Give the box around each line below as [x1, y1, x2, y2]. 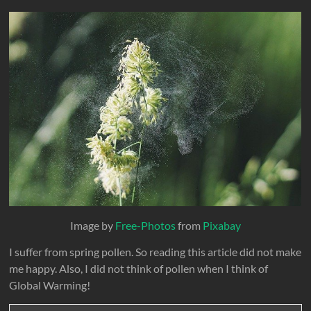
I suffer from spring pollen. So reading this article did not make [9, 244, 302, 258]
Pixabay [202, 218, 241, 232]
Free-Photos [115, 218, 176, 232]
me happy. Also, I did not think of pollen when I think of [9, 261, 269, 275]
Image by [69, 218, 115, 232]
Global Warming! [9, 278, 91, 292]
